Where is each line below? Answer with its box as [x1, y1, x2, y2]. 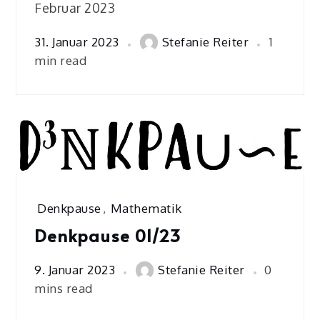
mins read [34, 280, 93, 296]
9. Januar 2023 [34, 262, 116, 278]
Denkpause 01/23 [34, 224, 181, 248]
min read [34, 52, 87, 68]
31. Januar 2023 [34, 34, 119, 50]
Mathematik [110, 201, 182, 216]
